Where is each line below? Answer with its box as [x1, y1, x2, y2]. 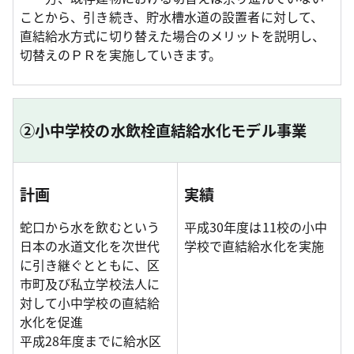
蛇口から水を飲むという [20, 217, 160, 237]
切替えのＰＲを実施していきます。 [20, 45, 222, 65]
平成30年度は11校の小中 [184, 217, 328, 237]
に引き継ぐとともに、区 [20, 255, 160, 275]
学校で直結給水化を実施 [184, 236, 324, 256]
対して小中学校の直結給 [20, 293, 160, 313]
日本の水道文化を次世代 [20, 236, 160, 256]
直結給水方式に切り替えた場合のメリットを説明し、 [20, 26, 325, 46]
